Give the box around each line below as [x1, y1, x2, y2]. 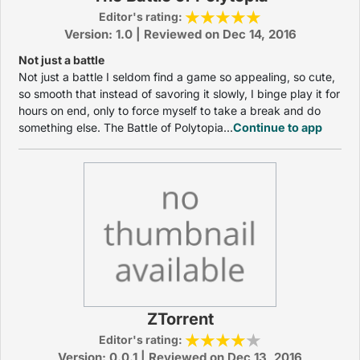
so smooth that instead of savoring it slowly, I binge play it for [18, 87, 340, 100]
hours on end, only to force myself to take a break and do [18, 104, 321, 117]
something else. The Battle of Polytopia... [18, 121, 233, 134]
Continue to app [233, 121, 322, 134]
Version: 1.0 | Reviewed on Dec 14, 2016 [63, 27, 297, 42]
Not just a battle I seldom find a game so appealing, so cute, [18, 70, 335, 84]
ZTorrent [146, 309, 214, 329]
